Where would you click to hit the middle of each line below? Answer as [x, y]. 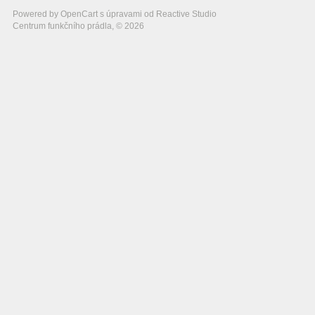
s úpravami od [127, 14]
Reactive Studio [186, 14]
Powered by [37, 14]
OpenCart [79, 14]
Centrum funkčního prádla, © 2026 [78, 26]
